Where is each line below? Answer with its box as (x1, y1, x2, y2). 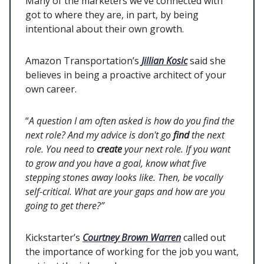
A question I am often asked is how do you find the (29, 114, 235, 128)
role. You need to (25, 143, 97, 156)
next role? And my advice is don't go (25, 128, 173, 142)
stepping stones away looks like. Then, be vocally (25, 171, 223, 184)
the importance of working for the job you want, (25, 245, 239, 259)
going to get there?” (25, 199, 107, 213)
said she (187, 54, 226, 68)
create (97, 143, 122, 156)
